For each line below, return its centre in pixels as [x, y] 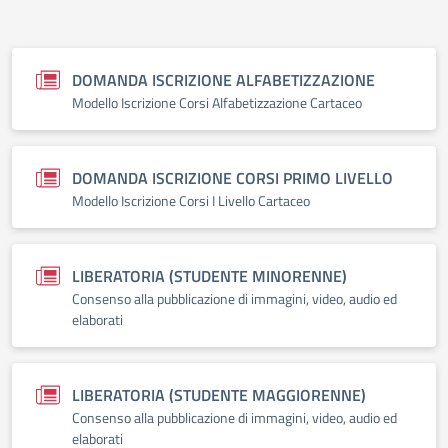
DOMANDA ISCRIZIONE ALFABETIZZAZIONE [223, 80]
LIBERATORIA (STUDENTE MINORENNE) [209, 276]
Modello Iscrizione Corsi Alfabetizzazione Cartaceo [217, 102]
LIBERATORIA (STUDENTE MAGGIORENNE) [219, 395]
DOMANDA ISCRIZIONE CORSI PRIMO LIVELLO [232, 178]
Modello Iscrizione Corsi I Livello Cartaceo [191, 200]
